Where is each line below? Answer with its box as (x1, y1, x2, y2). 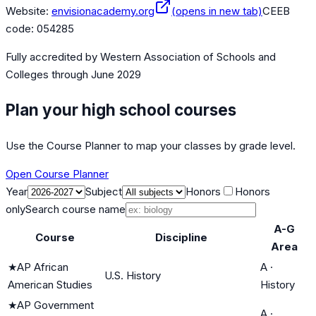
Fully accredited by (6, 50, 100, 64)
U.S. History (104, 268, 161, 282)
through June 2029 (49, 68, 141, 82)
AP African (17, 260, 68, 274)
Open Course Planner (6, 166, 109, 181)
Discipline (154, 230, 207, 244)
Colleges (6, 68, 49, 82)
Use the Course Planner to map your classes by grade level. (6, 138, 296, 152)
